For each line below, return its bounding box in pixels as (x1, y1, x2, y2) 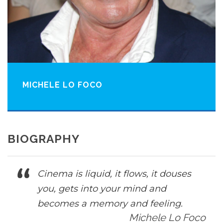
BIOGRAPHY (7, 132, 80, 145)
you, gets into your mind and (37, 183, 166, 194)
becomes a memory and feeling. (37, 198, 183, 209)
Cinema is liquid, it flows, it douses (37, 168, 191, 179)
